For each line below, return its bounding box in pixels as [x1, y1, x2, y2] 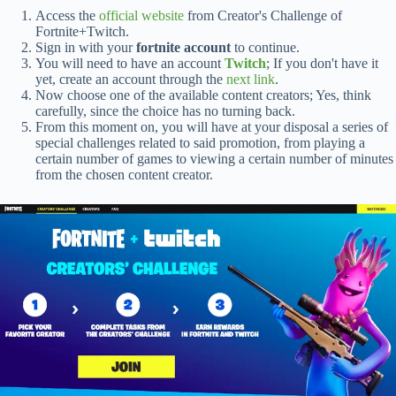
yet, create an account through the [35, 71, 226, 87]
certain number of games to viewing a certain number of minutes [35, 150, 393, 166]
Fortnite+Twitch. [35, 23, 129, 39]
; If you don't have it [266, 55, 378, 71]
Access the [35, 7, 99, 23]
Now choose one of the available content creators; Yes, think [35, 87, 371, 103]
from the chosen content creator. [35, 166, 213, 182]
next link [226, 71, 275, 87]
